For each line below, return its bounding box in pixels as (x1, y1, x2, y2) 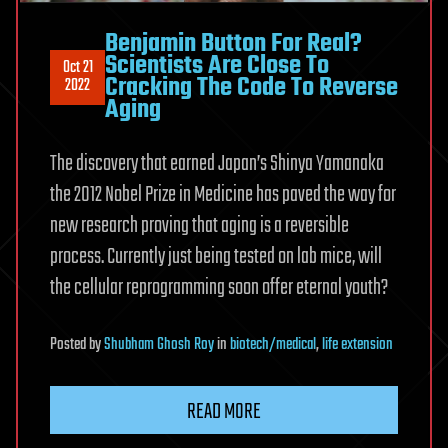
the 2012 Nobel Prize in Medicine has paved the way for (50, 178, 396, 213)
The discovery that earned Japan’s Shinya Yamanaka (50, 147, 384, 182)
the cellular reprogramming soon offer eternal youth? (50, 271, 388, 306)
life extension (322, 332, 393, 359)
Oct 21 (62, 55, 93, 82)
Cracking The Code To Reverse (105, 68, 398, 109)
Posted (50, 332, 89, 359)
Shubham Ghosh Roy (104, 332, 214, 359)
